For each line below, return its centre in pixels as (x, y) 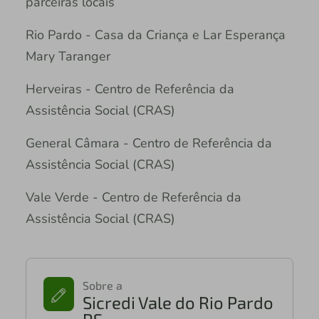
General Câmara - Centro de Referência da (148, 143)
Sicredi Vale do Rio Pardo (178, 303)
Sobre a (103, 286)
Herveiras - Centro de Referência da (130, 89)
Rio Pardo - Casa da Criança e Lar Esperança (155, 35)
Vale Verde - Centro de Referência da (133, 198)
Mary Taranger (68, 57)
